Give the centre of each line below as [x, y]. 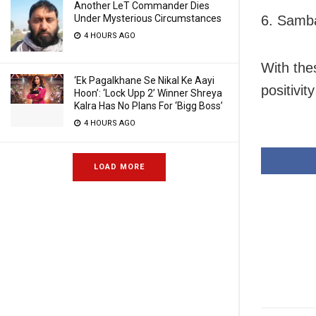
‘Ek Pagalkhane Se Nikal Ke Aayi [144, 80]
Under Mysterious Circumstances [148, 18]
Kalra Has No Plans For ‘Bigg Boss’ [148, 106]
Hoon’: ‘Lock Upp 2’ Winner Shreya [148, 93]
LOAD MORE [119, 167]
